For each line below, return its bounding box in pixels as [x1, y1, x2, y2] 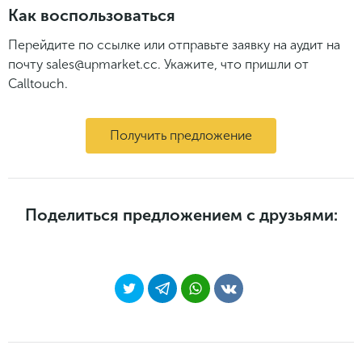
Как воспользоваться [8, 5, 175, 25]
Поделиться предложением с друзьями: [24, 204, 338, 225]
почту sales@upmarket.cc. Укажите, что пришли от [8, 56, 309, 72]
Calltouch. [8, 75, 68, 91]
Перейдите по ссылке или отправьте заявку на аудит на [8, 36, 340, 53]
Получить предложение [110, 127, 252, 143]
